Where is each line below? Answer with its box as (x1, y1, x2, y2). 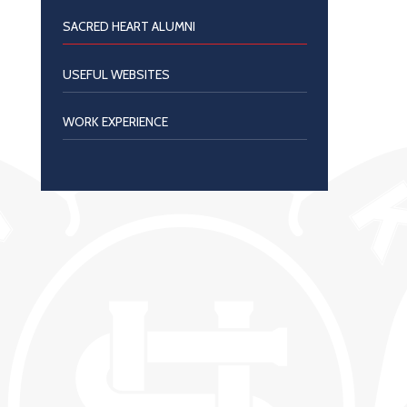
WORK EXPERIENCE (62, 114, 168, 131)
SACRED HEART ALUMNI (62, 18, 195, 35)
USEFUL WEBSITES (62, 65, 170, 83)
